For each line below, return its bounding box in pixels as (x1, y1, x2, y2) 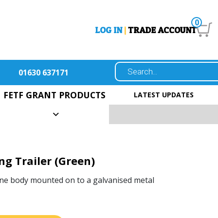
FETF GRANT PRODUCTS (3, 89, 106, 101)
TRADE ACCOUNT (128, 24, 197, 35)
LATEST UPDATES (133, 90, 194, 99)
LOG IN (95, 24, 122, 35)
